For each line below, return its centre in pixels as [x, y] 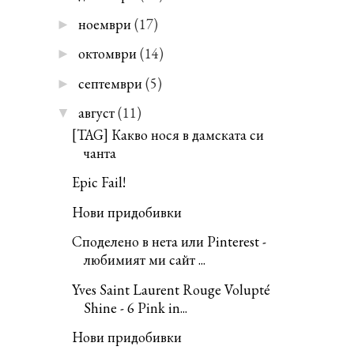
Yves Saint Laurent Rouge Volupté [171, 289]
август [96, 113]
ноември [105, 24]
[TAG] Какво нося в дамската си [168, 134]
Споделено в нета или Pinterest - [169, 242]
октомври [107, 54]
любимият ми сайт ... [145, 260]
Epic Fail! [99, 183]
